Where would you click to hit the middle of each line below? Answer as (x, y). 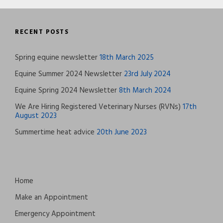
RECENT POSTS (42, 32)
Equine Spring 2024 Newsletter (66, 91)
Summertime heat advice (55, 133)
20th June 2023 (122, 133)
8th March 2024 (145, 91)
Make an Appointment (52, 198)
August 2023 (36, 116)
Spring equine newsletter (56, 58)
